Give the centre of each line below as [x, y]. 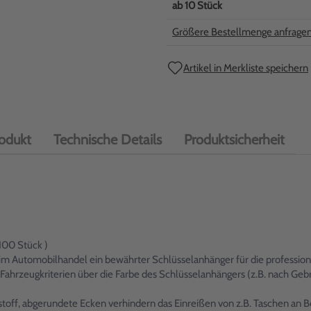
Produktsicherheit [234, 140]
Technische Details [108, 140]
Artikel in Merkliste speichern [246, 68]
